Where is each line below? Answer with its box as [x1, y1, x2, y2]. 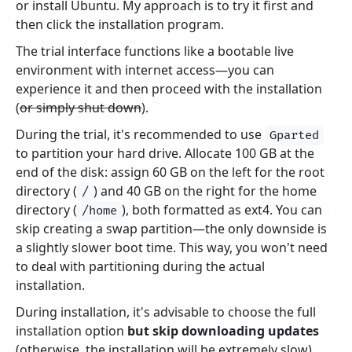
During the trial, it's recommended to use [16, 126, 265, 144]
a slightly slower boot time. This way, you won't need [16, 239, 328, 257]
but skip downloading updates [127, 322, 319, 340]
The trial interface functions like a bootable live [16, 42, 294, 60]
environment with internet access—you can [16, 61, 274, 79]
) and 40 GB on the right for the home [93, 182, 317, 200]
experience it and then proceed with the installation [16, 80, 322, 98]
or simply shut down [20, 99, 141, 117]
